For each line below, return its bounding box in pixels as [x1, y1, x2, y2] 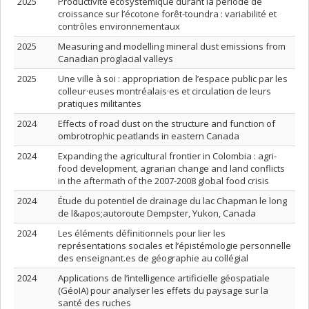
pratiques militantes [58, 97, 141, 110]
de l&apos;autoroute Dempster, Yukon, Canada [58, 207, 256, 219]
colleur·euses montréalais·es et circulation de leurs [58, 85, 271, 97]
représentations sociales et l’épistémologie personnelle [58, 239, 291, 252]
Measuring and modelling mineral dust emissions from [58, 40, 286, 52]
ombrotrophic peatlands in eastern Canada [58, 130, 239, 142]
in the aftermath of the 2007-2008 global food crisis [58, 175, 269, 187]
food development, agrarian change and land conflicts [58, 162, 285, 175]
